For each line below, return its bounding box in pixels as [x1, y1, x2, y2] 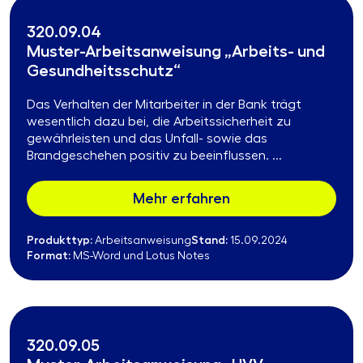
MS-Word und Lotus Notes [70, 250, 210, 263]
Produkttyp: [27, 234, 92, 246]
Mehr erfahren [133, 191, 230, 207]
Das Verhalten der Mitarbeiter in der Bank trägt [27, 98, 301, 112]
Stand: [191, 234, 228, 246]
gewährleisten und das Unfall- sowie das [27, 132, 267, 146]
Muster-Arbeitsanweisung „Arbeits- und [27, 43, 325, 60]
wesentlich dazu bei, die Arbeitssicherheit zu [27, 115, 291, 129]
